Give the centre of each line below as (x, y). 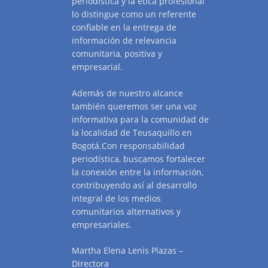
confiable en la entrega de (124, 28)
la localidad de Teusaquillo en (132, 133)
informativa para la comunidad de (140, 120)
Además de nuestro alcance (127, 93)
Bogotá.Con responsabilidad (128, 146)
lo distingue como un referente (134, 14)
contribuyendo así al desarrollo (134, 185)
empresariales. (102, 225)
